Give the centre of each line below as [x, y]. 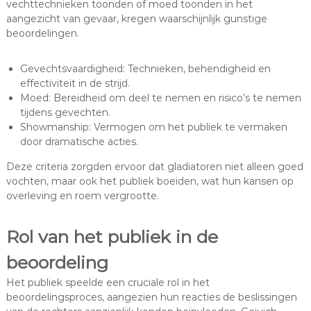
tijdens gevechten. [65, 113]
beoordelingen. [42, 34]
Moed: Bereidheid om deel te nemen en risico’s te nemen [160, 98]
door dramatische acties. [79, 142]
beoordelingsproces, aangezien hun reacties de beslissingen [151, 297]
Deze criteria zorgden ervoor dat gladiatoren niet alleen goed [154, 167]
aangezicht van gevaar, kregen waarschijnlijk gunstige [136, 19]
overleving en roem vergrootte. [82, 196]
